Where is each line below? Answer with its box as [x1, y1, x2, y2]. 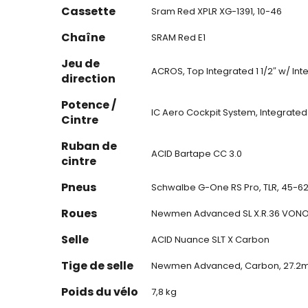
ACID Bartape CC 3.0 [151, 147, 242, 161]
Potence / [61, 97, 116, 113]
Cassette [61, 3, 115, 20]
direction [61, 71, 115, 87]
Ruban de [61, 138, 117, 155]
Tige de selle [61, 258, 133, 274]
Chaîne [61, 30, 105, 46]
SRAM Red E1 [151, 31, 206, 45]
